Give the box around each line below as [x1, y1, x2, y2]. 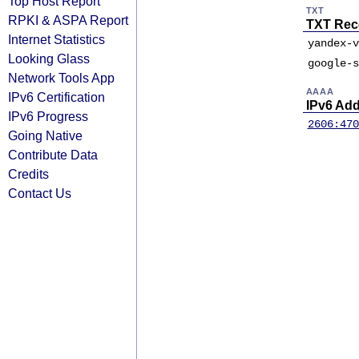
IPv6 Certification [8, 90, 105, 104]
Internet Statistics [8, 32, 105, 46]
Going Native [8, 128, 83, 143]
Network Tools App [8, 71, 115, 85]
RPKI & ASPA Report [8, 13, 128, 27]
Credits [8, 167, 49, 181]
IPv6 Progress [8, 109, 88, 123]
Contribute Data [8, 147, 98, 162]
